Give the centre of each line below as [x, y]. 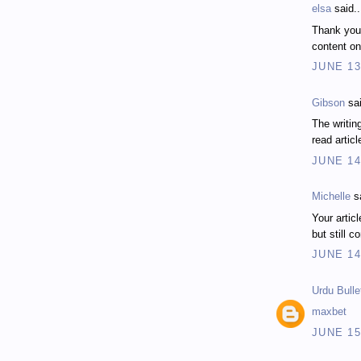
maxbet [329, 312]
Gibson [328, 102]
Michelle [331, 197]
